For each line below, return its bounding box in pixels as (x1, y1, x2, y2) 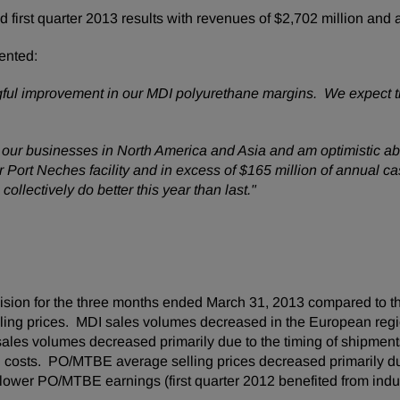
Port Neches (7, 162, 86, 178)
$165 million (239, 162, 317, 178)
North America (117, 143, 207, 158)
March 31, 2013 (206, 295, 304, 310)
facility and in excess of (86, 162, 239, 178)
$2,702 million (274, 11, 363, 26)
